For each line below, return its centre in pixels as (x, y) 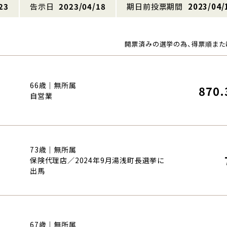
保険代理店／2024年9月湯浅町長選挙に (97, 160)
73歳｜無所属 (53, 149)
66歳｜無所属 (53, 85)
